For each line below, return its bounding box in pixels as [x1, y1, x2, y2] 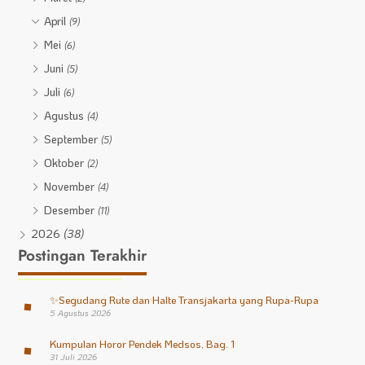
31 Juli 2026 [49, 351, 97, 363]
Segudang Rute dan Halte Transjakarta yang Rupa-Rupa [58, 292, 319, 307]
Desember [44, 202, 99, 218]
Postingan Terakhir [18, 244, 147, 267]
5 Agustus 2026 [49, 307, 111, 319]
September [44, 131, 102, 147]
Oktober [44, 155, 88, 171]
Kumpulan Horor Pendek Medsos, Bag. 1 [49, 336, 235, 351]
